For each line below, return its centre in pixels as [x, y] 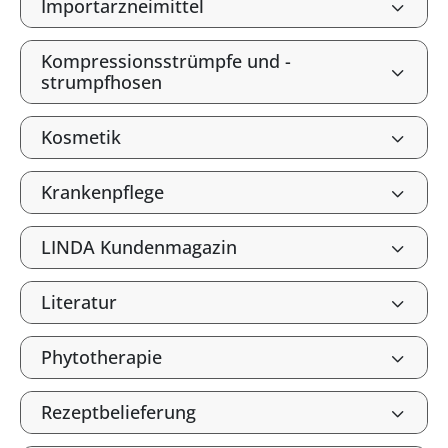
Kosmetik [81, 137]
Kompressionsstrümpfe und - [166, 61]
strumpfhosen [101, 82]
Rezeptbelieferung [118, 412]
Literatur [79, 302]
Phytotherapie [101, 357]
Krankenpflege [102, 192]
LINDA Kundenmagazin [139, 247]
